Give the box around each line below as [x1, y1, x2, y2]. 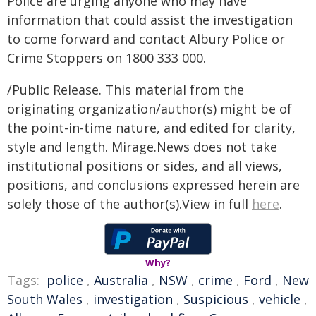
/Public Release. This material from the [7, 81, 244, 98]
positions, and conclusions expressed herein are [7, 176, 300, 193]
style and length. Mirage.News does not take [7, 138, 277, 155]
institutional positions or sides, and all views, [7, 157, 282, 174]
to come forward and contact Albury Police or [7, 30, 285, 47]
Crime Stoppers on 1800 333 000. [7, 49, 206, 66]
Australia [94, 272, 148, 288]
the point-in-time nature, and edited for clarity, [7, 119, 296, 136]
